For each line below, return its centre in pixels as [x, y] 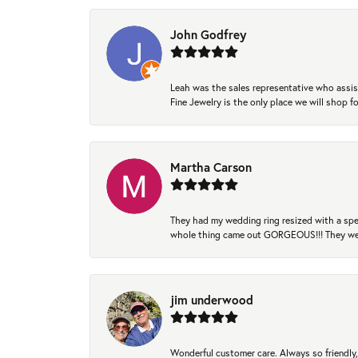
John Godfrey [208, 35]
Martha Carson [211, 167]
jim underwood [212, 300]
